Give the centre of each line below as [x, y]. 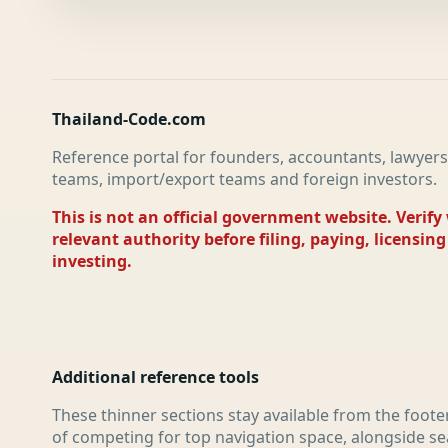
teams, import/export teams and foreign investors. [244, 179]
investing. [92, 261]
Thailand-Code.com [129, 119]
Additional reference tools [155, 377]
